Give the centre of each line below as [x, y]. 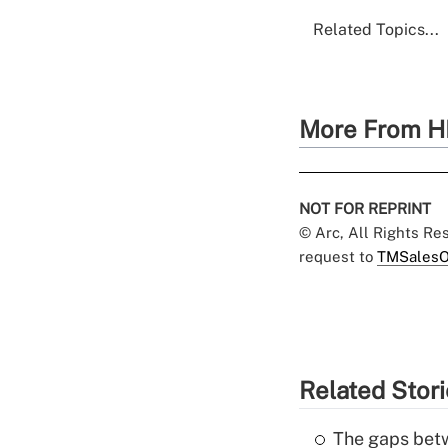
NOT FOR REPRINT [365, 209]
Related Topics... [376, 30]
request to [338, 257]
